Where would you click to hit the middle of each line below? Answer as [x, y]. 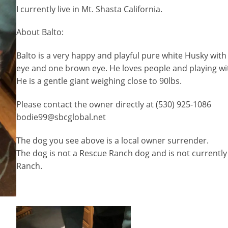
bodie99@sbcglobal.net [61, 117]
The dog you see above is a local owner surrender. [112, 140]
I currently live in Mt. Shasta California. [89, 9]
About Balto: [40, 32]
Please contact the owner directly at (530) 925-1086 [113, 104]
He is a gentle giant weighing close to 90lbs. [99, 81]
